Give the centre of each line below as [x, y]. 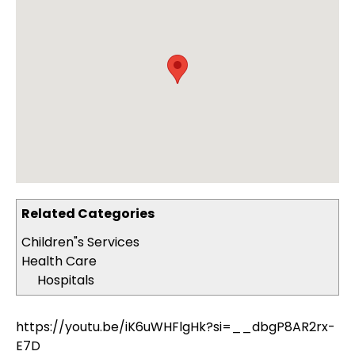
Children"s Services [80, 242]
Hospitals [66, 280]
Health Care [59, 261]
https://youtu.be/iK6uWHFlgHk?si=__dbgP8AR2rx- [176, 327]
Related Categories [88, 214]
